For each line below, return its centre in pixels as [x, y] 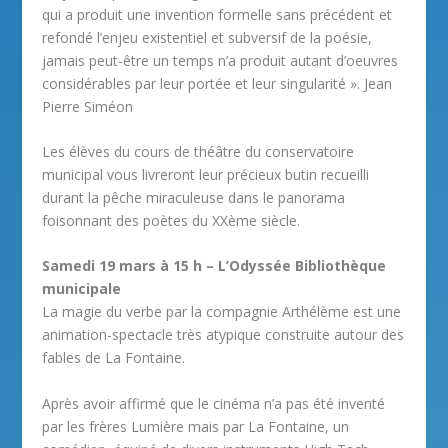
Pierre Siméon [88, 106]
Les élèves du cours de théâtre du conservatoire [198, 151]
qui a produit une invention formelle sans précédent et [217, 14]
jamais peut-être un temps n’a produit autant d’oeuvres [220, 60]
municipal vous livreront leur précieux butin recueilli [206, 174]
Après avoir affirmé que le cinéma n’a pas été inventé [214, 403]
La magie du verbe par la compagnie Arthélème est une [222, 312]
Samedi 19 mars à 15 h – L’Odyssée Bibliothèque [214, 266]
